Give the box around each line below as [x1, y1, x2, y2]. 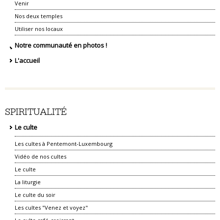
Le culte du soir [15, 191, 55, 198]
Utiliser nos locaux [15, 25, 63, 32]
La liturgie [15, 178, 41, 186]
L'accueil [15, 55, 40, 65]
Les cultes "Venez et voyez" [15, 204, 88, 211]
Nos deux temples [15, 12, 62, 20]
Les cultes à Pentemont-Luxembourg [15, 140, 112, 147]
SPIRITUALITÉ [5, 106, 67, 117]
